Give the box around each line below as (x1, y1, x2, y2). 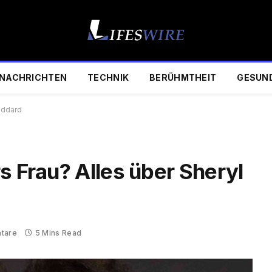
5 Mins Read (35, 228, 82, 238)
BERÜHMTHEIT (149, 72, 217, 83)
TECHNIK (87, 72, 129, 83)
